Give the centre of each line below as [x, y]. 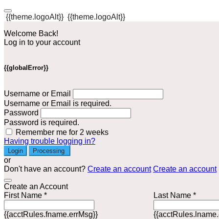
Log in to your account [42, 42]
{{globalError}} [26, 68]
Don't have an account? [46, 169]
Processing [50, 151]
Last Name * [175, 196]
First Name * [25, 196]
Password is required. [42, 123]
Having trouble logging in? [50, 141]
